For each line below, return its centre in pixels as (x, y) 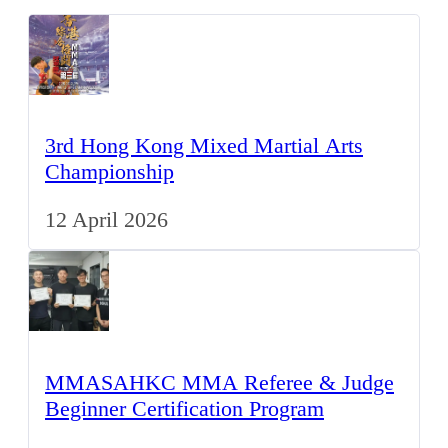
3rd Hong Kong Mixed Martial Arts (204, 145)
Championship (109, 171)
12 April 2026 (106, 220)
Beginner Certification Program (184, 408)
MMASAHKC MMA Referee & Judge (219, 382)
